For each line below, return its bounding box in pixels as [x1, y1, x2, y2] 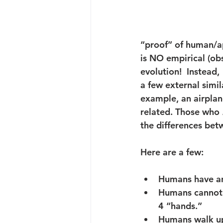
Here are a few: [140, 146, 204, 158]
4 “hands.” [158, 200, 202, 212]
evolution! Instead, [140, 66, 222, 78]
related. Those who [140, 106, 222, 118]
